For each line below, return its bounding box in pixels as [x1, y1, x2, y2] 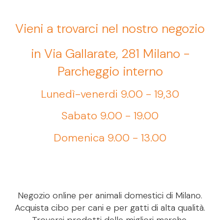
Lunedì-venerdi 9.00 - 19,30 [41, 86, 179, 101]
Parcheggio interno [57, 62, 163, 80]
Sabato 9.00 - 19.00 [61, 109, 159, 123]
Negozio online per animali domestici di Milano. [18, 189, 202, 201]
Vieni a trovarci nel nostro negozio [15, 20, 205, 37]
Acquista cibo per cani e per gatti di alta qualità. [15, 201, 205, 214]
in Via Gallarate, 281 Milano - [30, 45, 190, 62]
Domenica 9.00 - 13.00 [54, 130, 166, 145]
